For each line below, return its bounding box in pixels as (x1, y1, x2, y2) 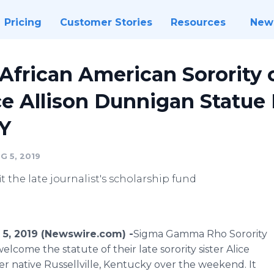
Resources (170, 17, 226, 28)
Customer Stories (59, 17, 152, 28)
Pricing (4, 17, 42, 28)
